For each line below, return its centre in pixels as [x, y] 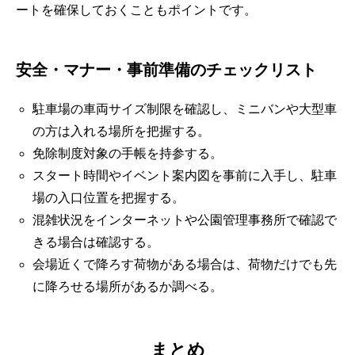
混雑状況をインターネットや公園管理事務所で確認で [184, 219]
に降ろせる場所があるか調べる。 [127, 286]
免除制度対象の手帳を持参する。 [127, 153]
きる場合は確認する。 [95, 242]
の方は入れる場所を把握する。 [121, 131]
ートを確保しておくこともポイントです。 [136, 10]
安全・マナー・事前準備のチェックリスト [166, 69]
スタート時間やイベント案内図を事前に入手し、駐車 [184, 175]
